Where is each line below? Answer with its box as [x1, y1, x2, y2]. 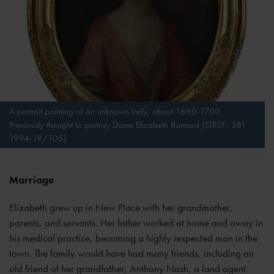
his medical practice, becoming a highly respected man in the [9, 231, 257, 245]
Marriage [9, 173, 54, 187]
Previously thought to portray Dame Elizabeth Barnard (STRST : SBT [9, 119, 245, 131]
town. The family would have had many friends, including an [9, 246, 254, 261]
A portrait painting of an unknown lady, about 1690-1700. [9, 105, 222, 118]
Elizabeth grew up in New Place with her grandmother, [9, 201, 233, 215]
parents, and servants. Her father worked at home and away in [9, 216, 263, 230]
